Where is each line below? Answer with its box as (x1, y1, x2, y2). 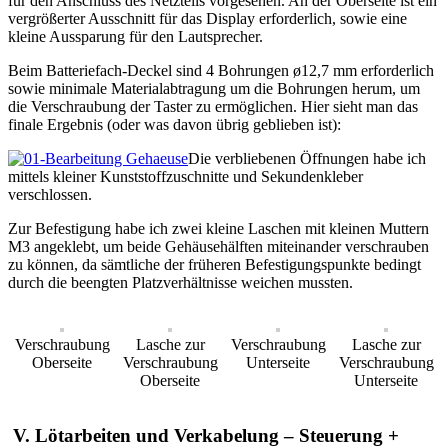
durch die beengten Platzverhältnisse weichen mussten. (8, 274, 353, 292)
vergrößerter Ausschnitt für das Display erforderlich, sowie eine (8, 10, 407, 28)
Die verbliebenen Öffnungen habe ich (188, 150, 426, 168)
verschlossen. (8, 186, 92, 204)
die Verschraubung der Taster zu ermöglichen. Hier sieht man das (8, 98, 418, 116)
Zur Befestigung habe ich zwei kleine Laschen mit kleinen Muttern (8, 220, 429, 238)
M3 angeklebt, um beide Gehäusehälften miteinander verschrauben (8, 238, 429, 256)
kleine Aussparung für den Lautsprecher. (8, 28, 263, 46)
